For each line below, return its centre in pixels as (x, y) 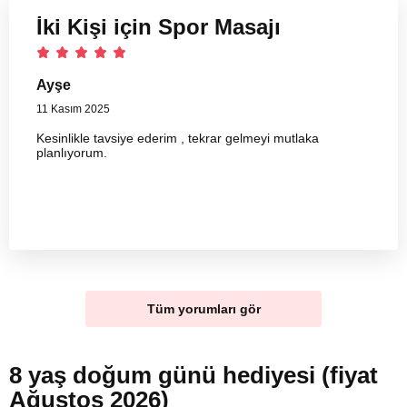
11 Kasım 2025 (73, 109)
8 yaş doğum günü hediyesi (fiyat (194, 376)
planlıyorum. (72, 152)
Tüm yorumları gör (203, 309)
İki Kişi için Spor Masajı (159, 27)
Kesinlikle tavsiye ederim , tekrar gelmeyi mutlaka (178, 138)
